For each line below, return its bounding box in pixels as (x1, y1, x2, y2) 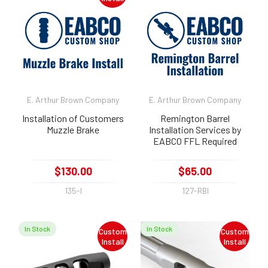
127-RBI (181, 185, 209, 196)
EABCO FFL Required (153, 135, 237, 147)
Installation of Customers (22, 112, 124, 124)
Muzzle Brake (47, 123, 99, 135)
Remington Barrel (160, 112, 230, 124)
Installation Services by (149, 123, 241, 135)
